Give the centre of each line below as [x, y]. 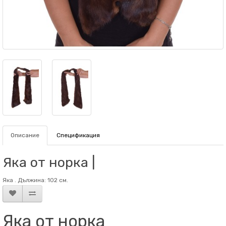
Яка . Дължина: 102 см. [35, 180]
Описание [25, 135]
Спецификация [78, 135]
